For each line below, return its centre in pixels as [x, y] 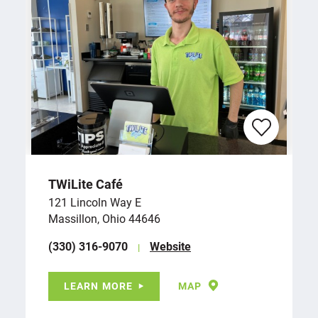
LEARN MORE [99, 285]
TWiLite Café [86, 183]
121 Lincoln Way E [95, 202]
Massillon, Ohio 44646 [104, 218]
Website [170, 246]
